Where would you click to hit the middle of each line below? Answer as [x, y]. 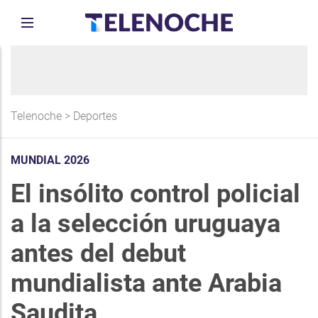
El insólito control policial [155, 194]
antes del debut [98, 253]
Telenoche [36, 116]
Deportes [95, 116]
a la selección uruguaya [146, 224]
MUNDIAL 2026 [50, 160]
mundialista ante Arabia [146, 283]
